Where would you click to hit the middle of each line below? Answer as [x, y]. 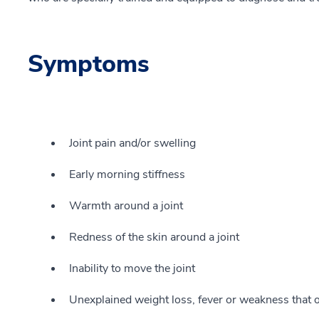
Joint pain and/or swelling [132, 143]
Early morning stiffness [127, 174]
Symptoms [89, 64]
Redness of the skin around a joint [154, 237]
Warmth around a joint [126, 206]
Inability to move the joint [132, 268]
